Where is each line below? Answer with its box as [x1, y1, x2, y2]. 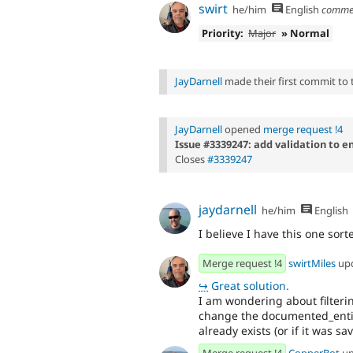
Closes [175, 152, 207, 167]
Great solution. [208, 278, 289, 294]
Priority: [201, 25, 243, 40]
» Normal [281, 25, 330, 40]
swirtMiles [288, 255, 336, 270]
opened [222, 122, 263, 137]
